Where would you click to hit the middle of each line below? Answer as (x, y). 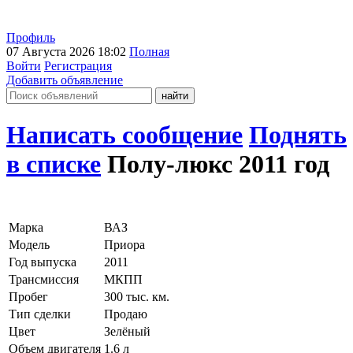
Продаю (126, 314)
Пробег (28, 296)
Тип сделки (40, 314)
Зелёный (127, 331)
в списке (54, 164)
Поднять (298, 135)
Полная (149, 52)
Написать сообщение (124, 135)
